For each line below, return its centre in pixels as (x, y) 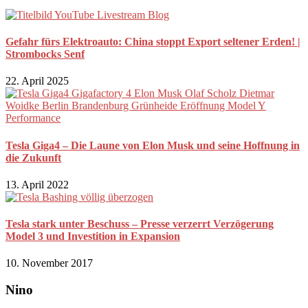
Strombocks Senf (45, 54)
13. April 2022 (37, 184)
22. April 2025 (37, 81)
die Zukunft (33, 157)
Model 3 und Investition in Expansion (93, 236)
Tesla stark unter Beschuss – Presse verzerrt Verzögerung (140, 224)
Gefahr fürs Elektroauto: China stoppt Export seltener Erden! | (153, 42)
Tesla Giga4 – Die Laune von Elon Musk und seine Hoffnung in (153, 145)
